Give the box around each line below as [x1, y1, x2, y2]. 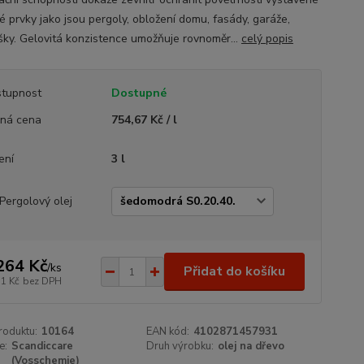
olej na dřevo [218, 339, 285, 353]
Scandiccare [11, 339, 73, 353]
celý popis [240, 31, 293, 46]
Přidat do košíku [183, 262, 285, 280]
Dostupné [110, 85, 167, 101]
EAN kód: [146, 324, 190, 339]
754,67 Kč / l [110, 112, 177, 128]
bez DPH [22, 274, 62, 288]
